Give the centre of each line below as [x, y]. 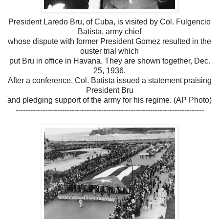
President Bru [109, 90]
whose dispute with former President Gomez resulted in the [109, 41]
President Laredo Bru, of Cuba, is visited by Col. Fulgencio [109, 22]
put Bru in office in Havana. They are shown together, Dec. [109, 61]
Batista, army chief [109, 31]
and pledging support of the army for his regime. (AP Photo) [109, 100]
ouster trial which [109, 51]
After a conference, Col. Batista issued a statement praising [109, 80]
